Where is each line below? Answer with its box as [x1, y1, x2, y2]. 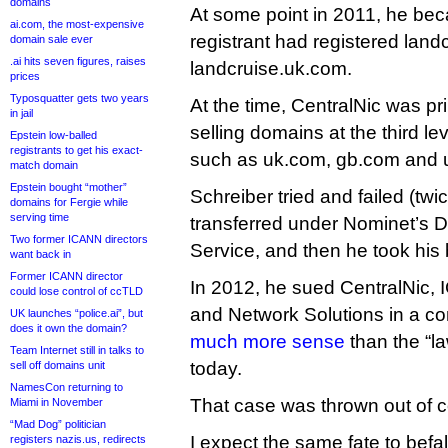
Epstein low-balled [10, 129, 97, 141]
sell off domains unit [10, 359, 105, 371]
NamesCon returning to [10, 381, 123, 393]
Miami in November [10, 396, 103, 408]
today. [190, 358, 242, 379]
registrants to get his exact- [10, 144, 143, 156]
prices [10, 70, 40, 82]
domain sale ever [10, 33, 93, 45]
